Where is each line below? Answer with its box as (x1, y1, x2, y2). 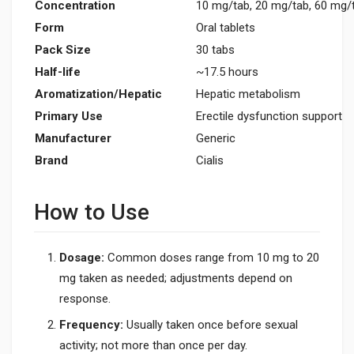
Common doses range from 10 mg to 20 (104, 250, 319, 265)
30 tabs (196, 42, 235, 57)
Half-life (35, 64, 81, 79)
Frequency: (59, 318, 123, 332)
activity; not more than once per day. (59, 338, 247, 352)
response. (59, 291, 111, 306)
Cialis (196, 153, 224, 168)
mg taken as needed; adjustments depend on (59, 270, 292, 285)
